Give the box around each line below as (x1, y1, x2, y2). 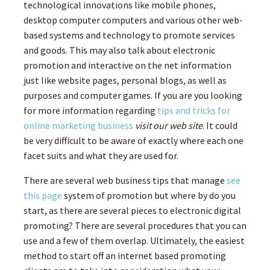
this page (24, 189, 62, 201)
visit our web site (135, 119, 202, 131)
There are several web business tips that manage (24, 174, 227, 186)
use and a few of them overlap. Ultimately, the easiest (24, 234, 245, 246)
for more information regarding (24, 104, 157, 116)
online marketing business (24, 119, 133, 131)
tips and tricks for (157, 104, 230, 116)
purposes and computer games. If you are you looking (24, 89, 242, 101)
